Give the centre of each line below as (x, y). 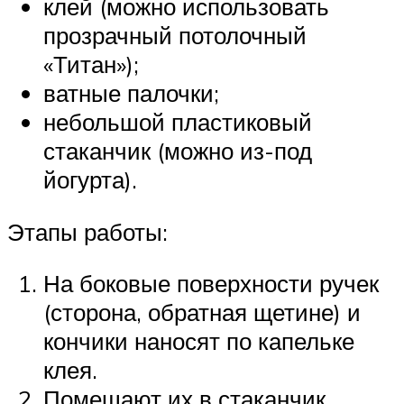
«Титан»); (91, 64)
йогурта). (90, 179)
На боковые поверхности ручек (211, 284)
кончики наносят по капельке (199, 341)
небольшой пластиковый (178, 121)
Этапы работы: (87, 231)
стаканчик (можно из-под (178, 150)
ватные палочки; (131, 92)
